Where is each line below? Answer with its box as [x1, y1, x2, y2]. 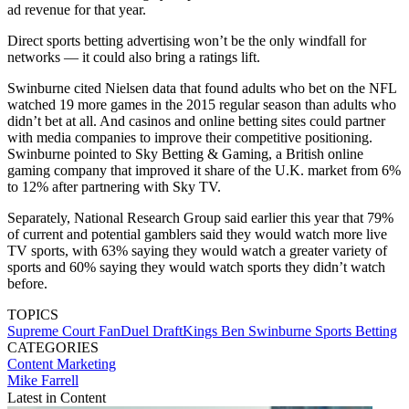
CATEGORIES [7, 340, 99, 356]
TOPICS [7, 307, 58, 323]
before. [7, 276, 47, 292]
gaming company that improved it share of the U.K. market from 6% [7, 163, 401, 179]
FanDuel [99, 323, 152, 340]
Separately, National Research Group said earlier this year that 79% [7, 210, 393, 226]
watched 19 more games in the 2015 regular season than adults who [7, 97, 396, 113]
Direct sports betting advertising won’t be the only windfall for [7, 33, 366, 49]
